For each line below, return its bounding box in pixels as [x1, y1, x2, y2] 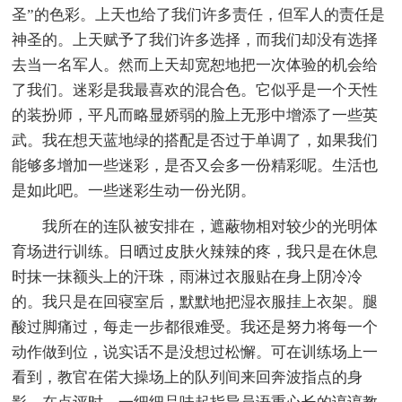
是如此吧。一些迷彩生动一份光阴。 [12, 181, 257, 199]
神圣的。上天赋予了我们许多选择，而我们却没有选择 [12, 31, 379, 48]
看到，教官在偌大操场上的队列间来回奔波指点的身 [12, 368, 363, 386]
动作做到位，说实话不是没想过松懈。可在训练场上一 [12, 343, 379, 361]
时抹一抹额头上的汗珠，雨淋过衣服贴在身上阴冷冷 [12, 267, 363, 285]
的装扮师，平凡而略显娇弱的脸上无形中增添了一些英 [12, 106, 379, 124]
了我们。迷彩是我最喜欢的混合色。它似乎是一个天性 [12, 81, 379, 99]
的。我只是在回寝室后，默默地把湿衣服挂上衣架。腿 [12, 293, 379, 310]
